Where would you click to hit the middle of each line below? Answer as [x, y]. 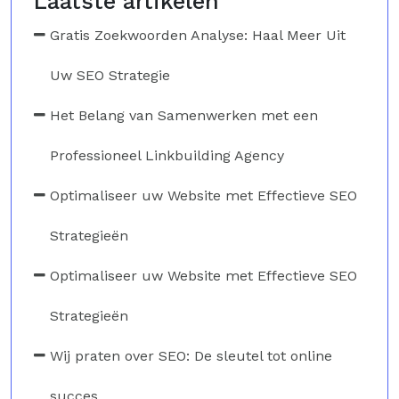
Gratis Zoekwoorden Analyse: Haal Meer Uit [198, 35]
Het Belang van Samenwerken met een [184, 115]
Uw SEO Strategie [110, 75]
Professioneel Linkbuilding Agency [167, 155]
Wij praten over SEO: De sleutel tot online [191, 355]
